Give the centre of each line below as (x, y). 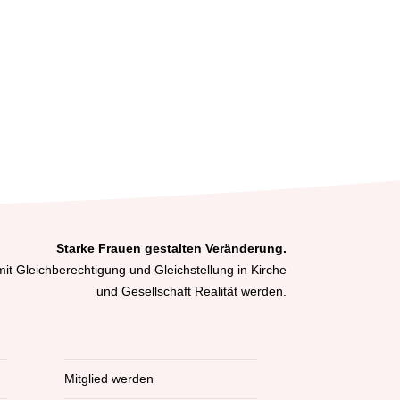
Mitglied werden (109, 379)
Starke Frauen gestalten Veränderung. (171, 249)
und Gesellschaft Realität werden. (191, 292)
